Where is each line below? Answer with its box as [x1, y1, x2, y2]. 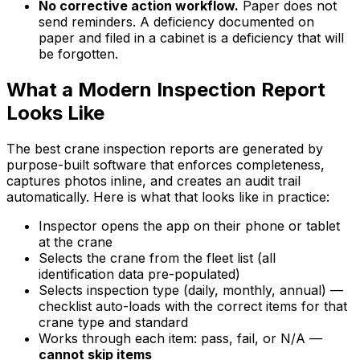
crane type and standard [39, 314, 188, 331]
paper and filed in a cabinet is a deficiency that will [39, 30, 344, 47]
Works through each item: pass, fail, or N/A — [39, 330, 322, 347]
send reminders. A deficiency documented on [39, 14, 314, 31]
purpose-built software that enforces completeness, [6, 157, 325, 174]
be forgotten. [39, 46, 118, 63]
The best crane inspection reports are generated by [6, 141, 323, 157]
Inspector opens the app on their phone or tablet [39, 218, 340, 235]
